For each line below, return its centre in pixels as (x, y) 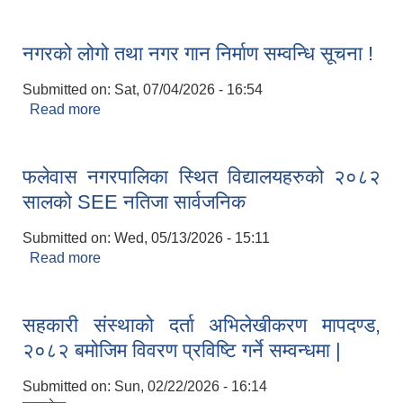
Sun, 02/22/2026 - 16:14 (191, 387)
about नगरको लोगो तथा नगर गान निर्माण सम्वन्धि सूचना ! (248, 110)
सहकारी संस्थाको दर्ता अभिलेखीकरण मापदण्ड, (201, 326)
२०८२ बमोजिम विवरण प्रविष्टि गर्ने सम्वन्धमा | (182, 351)
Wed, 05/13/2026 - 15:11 (192, 238)
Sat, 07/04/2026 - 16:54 (188, 90)
